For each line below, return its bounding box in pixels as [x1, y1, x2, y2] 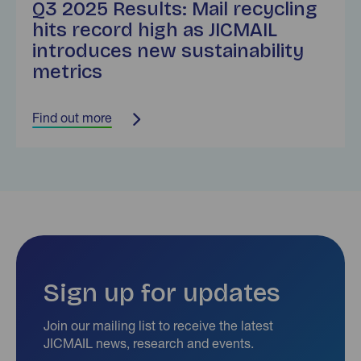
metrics [32, 60, 102, 84]
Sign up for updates [44, 276, 280, 309]
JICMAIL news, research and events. [44, 334, 254, 351]
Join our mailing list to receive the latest [44, 317, 273, 334]
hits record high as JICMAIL [32, 19, 277, 42]
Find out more [32, 110, 112, 127]
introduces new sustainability [32, 39, 304, 63]
